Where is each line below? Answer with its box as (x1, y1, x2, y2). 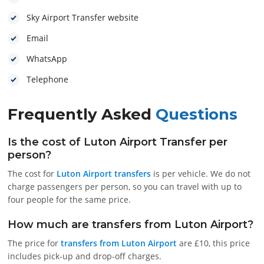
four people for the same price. (8, 193, 131, 205)
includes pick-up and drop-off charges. (8, 250, 162, 262)
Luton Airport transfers (57, 167, 151, 179)
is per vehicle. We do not (151, 167, 251, 179)
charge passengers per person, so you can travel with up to (8, 180, 242, 192)
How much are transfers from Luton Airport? (8, 217, 254, 231)
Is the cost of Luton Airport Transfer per (8, 135, 228, 148)
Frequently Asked (8, 104, 156, 124)
